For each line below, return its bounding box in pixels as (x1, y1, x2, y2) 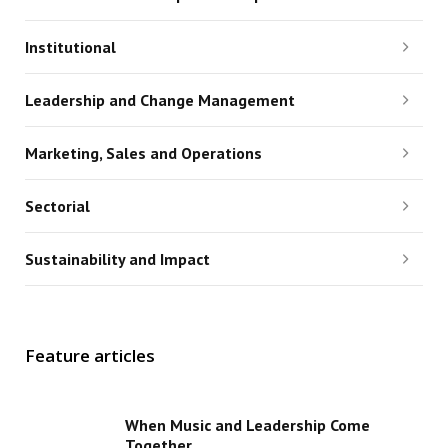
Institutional (24, 36, 116, 57)
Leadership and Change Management (24, 89, 295, 110)
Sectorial (24, 195, 90, 216)
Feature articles (24, 344, 155, 368)
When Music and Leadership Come (124, 415, 370, 436)
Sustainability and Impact (24, 248, 210, 269)
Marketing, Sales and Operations (24, 142, 262, 163)
